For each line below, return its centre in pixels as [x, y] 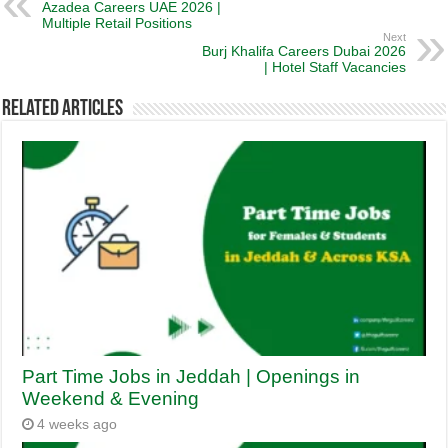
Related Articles [63, 110]
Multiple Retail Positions [117, 23]
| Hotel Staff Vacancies [334, 67]
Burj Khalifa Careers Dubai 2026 [303, 51]
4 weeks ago [77, 425]
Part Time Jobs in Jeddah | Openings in [191, 377]
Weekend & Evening [111, 399]
